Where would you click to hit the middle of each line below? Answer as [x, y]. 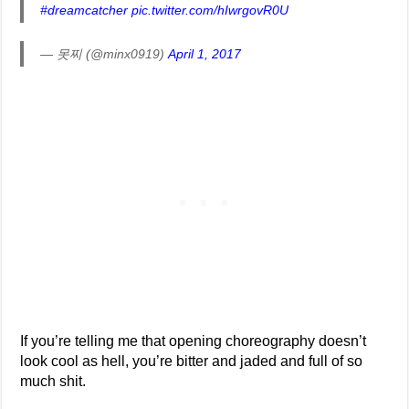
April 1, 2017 [205, 54]
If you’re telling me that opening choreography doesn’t [194, 341]
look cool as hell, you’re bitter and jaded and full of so [192, 362]
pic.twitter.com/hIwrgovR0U [210, 10]
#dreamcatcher [84, 10]
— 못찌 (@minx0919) [105, 54]
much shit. [53, 382]
